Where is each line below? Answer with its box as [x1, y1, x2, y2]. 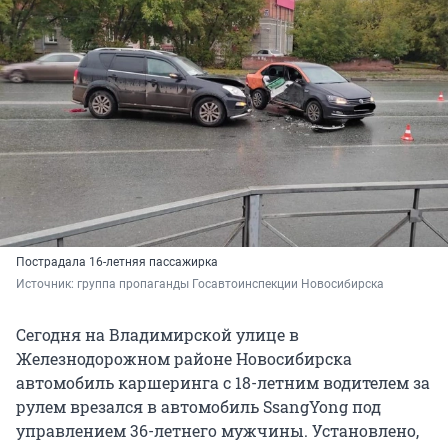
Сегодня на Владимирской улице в [16, 324, 299, 346]
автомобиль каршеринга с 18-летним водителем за [16, 372, 430, 394]
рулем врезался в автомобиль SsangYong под [16, 396, 381, 418]
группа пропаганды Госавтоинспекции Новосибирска [77, 277, 384, 292]
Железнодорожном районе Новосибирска [16, 348, 352, 370]
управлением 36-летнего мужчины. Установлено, [16, 420, 419, 442]
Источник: [16, 277, 77, 292]
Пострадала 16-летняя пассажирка [16, 255, 218, 270]
